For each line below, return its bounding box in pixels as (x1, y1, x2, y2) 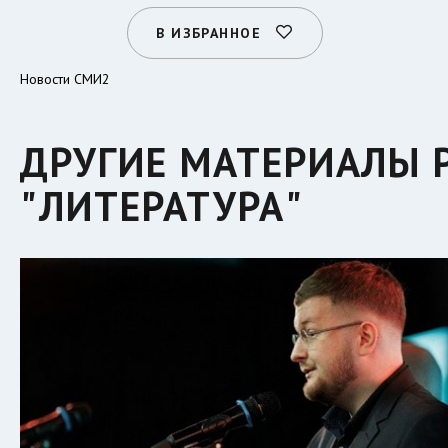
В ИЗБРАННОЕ (156, 24, 262, 43)
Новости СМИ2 (20, 70, 110, 89)
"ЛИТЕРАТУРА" (20, 180, 304, 233)
